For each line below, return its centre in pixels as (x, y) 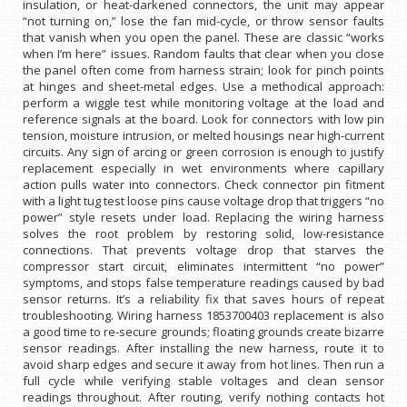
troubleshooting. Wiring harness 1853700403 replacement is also (203, 315)
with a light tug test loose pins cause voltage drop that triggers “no (203, 201)
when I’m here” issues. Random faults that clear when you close (203, 54)
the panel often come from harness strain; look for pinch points (203, 70)
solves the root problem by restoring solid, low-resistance (203, 233)
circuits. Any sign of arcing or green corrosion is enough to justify (203, 152)
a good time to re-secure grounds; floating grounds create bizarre (203, 332)
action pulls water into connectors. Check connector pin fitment (203, 184)
